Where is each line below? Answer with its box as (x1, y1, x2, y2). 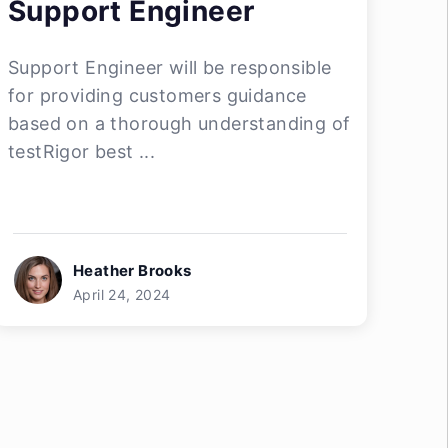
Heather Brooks (73, 261, 192, 280)
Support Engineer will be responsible (8, 57, 332, 78)
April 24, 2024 (73, 286, 171, 303)
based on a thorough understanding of (8, 113, 351, 134)
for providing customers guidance (8, 85, 307, 106)
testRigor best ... (8, 141, 156, 162)
